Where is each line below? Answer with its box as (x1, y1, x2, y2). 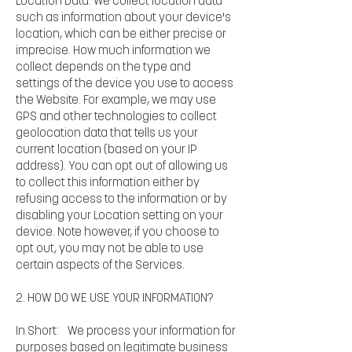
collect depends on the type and (16, 61, 191, 74)
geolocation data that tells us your (16, 127, 198, 140)
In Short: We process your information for (16, 325, 236, 338)
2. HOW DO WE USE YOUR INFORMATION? (16, 292, 213, 305)
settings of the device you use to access (16, 78, 233, 90)
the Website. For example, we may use (16, 94, 216, 107)
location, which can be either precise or (16, 28, 226, 41)
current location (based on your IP (16, 144, 197, 156)
